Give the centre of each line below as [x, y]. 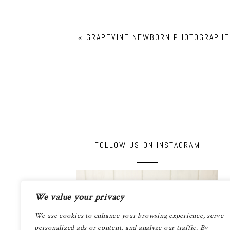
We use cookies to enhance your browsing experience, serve [129, 216]
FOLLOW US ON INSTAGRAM [147, 145]
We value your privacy [79, 197]
